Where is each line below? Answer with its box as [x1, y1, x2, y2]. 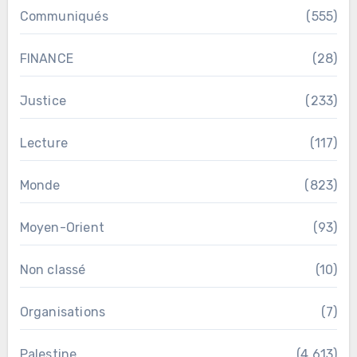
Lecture [19, 135, 68, 151]
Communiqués [19, 8, 108, 24]
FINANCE [19, 50, 73, 66]
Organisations [19, 304, 106, 320]
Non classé [19, 261, 86, 277]
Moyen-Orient [19, 219, 104, 235]
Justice [19, 92, 66, 108]
